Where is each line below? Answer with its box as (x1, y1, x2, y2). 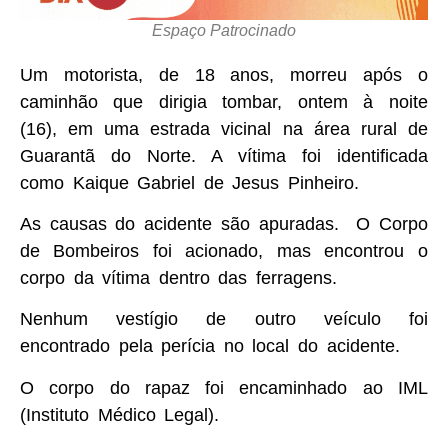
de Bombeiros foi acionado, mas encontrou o (20, 240, 428, 261)
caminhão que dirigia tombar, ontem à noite (20, 91, 428, 112)
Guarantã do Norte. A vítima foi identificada (20, 145, 428, 166)
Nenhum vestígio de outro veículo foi (20, 309, 428, 330)
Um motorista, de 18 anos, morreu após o (20, 64, 428, 85)
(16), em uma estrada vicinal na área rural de (20, 118, 428, 139)
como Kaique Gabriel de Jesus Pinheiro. (20, 172, 360, 193)
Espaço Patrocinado (152, 21, 296, 39)
